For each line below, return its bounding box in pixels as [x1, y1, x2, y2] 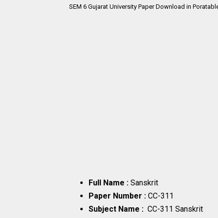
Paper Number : [89, 191, 148, 201]
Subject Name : [89, 204, 147, 214]
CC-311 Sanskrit [147, 204, 205, 214]
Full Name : [89, 178, 128, 188]
